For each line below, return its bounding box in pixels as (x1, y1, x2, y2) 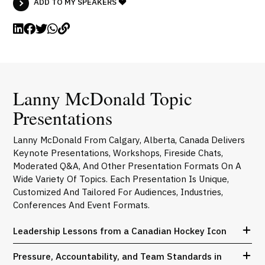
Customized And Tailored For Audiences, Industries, (13, 186, 224, 198)
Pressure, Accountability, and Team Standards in (13, 250, 222, 263)
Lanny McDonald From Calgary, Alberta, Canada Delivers (13, 134, 245, 146)
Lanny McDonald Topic (13, 86, 193, 111)
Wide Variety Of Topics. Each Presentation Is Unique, (13, 173, 230, 185)
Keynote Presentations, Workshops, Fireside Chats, (13, 147, 224, 159)
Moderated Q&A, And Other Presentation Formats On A (13, 160, 242, 172)
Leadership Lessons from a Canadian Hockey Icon (13, 224, 227, 237)
